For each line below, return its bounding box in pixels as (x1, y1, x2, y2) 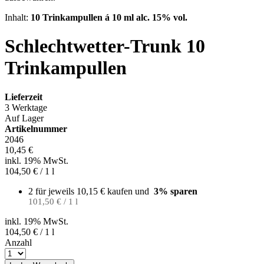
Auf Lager (5, 113, 44, 123)
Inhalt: (5, 12, 31, 22)
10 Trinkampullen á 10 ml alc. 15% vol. (31, 12, 187, 22)
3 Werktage (5, 102, 47, 113)
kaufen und (107, 186, 151, 196)
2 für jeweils (28, 186, 77, 196)
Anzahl (5, 237, 32, 247)
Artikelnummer (5, 123, 67, 134)
